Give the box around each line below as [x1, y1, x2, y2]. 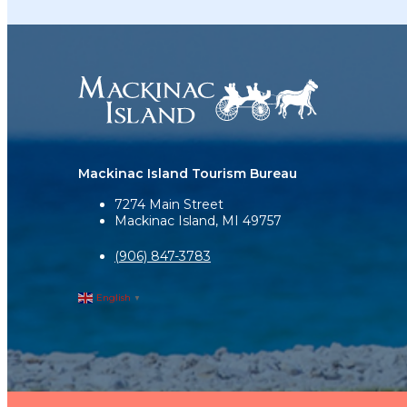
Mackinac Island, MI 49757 [114, 213, 282, 229]
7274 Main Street [114, 196, 223, 213]
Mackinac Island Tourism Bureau [78, 165, 297, 182]
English [96, 292, 131, 304]
